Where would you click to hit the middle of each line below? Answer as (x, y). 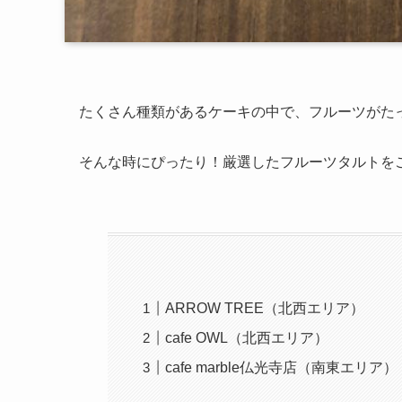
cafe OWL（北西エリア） (247, 337)
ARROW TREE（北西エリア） (265, 308)
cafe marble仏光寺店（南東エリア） (282, 367)
